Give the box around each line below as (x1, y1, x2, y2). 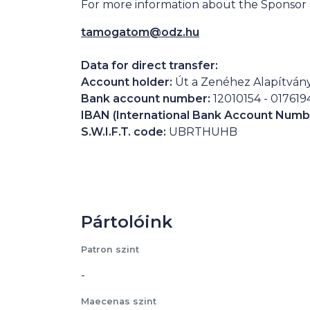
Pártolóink (81, 212, 172, 232)
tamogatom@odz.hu (81, 26, 199, 39)
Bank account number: (81, 92, 213, 105)
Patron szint (81, 244, 139, 255)
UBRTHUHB (169, 125, 237, 138)
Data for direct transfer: (81, 59, 218, 72)
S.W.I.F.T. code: (81, 125, 169, 138)
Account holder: (81, 75, 175, 89)
